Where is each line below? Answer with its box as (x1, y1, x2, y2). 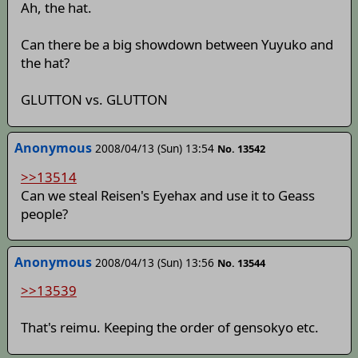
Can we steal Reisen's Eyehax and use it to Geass (20, 185, 315, 205)
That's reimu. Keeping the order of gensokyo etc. (20, 318, 319, 337)
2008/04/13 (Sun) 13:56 (94, 254, 214, 270)
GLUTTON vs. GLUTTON (20, 90, 168, 109)
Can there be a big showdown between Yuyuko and (20, 35, 333, 54)
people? (20, 204, 68, 223)
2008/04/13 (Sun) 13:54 (94, 141, 214, 157)
